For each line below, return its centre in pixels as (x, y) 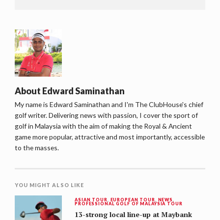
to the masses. (37, 148)
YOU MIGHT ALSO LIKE (49, 185)
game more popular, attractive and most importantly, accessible (110, 137)
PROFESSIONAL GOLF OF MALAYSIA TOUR (129, 204)
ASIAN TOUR (91, 200)
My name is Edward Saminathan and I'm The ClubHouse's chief (109, 105)
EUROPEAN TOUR (133, 200)
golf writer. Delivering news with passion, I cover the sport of (106, 115)
